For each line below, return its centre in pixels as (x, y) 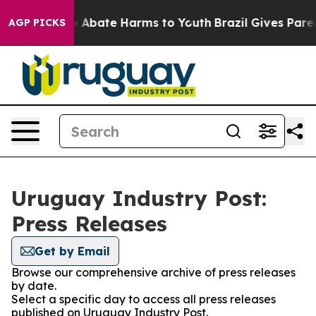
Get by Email (72, 251)
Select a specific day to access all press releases (144, 299)
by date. (34, 286)
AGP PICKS (37, 23)
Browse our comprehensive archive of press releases (153, 272)
